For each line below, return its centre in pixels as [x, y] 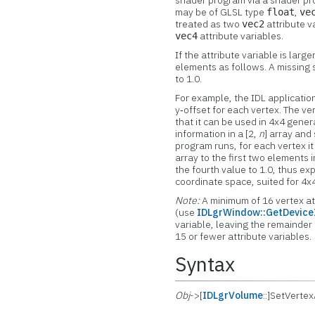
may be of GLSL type [221, 12]
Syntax [205, 264]
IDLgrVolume [233, 295]
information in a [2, [217, 134]
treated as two [209, 24]
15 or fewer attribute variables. [244, 236]
